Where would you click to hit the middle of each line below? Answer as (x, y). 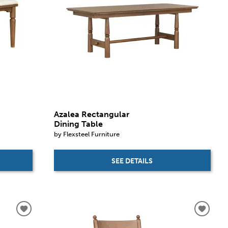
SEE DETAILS (132, 161)
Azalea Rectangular (91, 115)
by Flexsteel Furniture (87, 134)
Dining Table (78, 124)
